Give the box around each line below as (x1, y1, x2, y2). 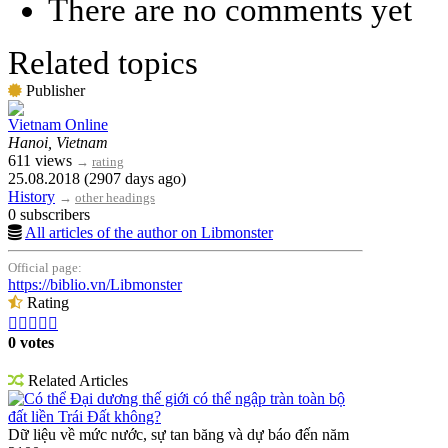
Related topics (8, 44, 198, 81)
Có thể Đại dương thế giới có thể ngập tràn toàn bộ (24, 389, 345, 407)
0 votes (8, 333, 54, 351)
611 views (8, 151, 76, 169)
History (8, 187, 55, 205)
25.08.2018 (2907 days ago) (8, 169, 186, 187)
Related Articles (24, 371, 128, 389)
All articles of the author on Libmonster (25, 223, 273, 241)
